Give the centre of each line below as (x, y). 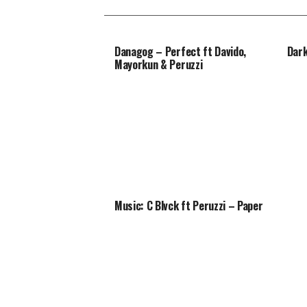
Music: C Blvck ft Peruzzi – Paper (189, 206)
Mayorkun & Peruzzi (159, 65)
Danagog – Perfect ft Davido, (181, 52)
